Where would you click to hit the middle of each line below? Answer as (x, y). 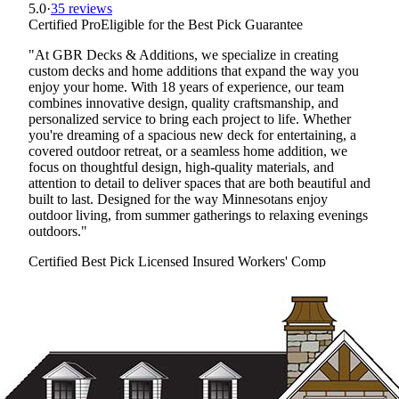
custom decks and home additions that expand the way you (194, 71)
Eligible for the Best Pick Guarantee (202, 25)
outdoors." (58, 232)
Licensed (163, 262)
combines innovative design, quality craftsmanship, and (183, 103)
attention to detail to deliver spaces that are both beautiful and (199, 183)
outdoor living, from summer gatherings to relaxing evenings (198, 216)
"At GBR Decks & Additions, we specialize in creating (183, 55)
